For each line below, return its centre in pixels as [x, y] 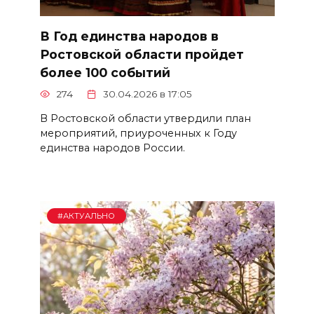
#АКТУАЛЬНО [87, 216]
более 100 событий [105, 72]
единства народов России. [112, 148]
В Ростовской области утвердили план [145, 118]
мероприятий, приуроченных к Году [138, 133]
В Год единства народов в [129, 36]
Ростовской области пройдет [142, 54]
